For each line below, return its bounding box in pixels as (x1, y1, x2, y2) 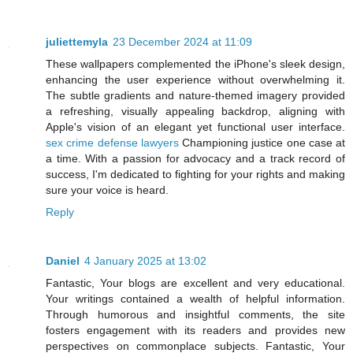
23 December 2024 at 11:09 (113, 35, 252, 48)
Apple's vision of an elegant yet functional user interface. (46, 120, 345, 133)
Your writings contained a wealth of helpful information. (46, 292, 345, 305)
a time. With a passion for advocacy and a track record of (46, 151, 345, 165)
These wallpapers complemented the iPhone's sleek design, (46, 57, 345, 70)
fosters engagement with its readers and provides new (46, 323, 345, 336)
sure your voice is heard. (46, 183, 169, 196)
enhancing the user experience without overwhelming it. (46, 72, 345, 86)
